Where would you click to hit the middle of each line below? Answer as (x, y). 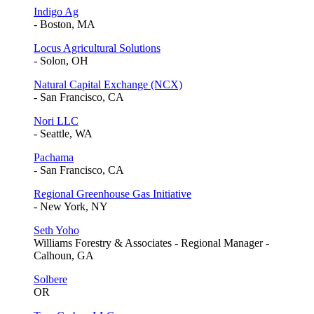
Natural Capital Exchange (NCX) (108, 85)
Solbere (50, 280)
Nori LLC (56, 121)
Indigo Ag (56, 12)
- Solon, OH (61, 61)
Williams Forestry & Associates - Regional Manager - (151, 243)
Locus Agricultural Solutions (97, 48)
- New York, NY (71, 207)
